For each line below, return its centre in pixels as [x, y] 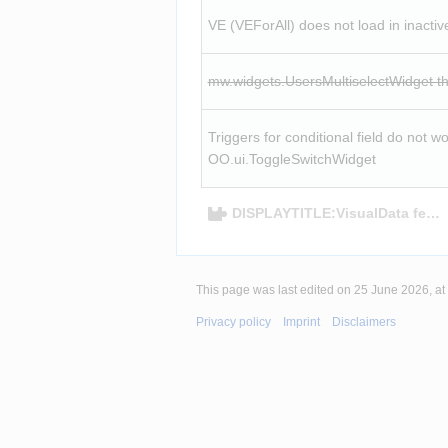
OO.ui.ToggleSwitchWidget [291, 159]
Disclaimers [364, 322]
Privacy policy [233, 322]
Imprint [301, 322]
